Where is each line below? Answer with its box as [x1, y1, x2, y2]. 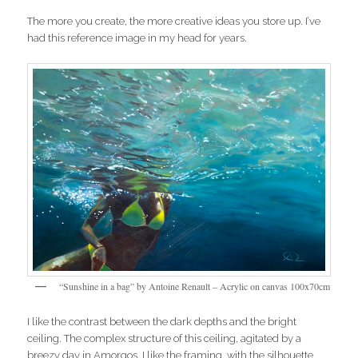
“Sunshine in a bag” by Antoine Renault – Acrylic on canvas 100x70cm [59, 279, 331, 292]
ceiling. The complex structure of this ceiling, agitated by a [27, 332, 302, 345]
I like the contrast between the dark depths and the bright [27, 316, 297, 328]
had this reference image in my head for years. [27, 31, 248, 44]
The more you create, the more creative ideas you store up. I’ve [27, 14, 321, 27]
